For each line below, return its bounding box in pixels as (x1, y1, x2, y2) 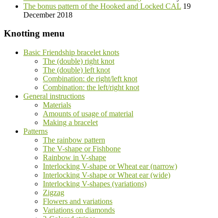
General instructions (23, 92, 85, 101)
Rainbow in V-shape (43, 153, 106, 162)
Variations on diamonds (43, 206, 115, 215)
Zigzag (43, 188, 64, 197)
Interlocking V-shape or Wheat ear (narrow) (43, 162, 177, 171)
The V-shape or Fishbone (43, 145, 121, 153)
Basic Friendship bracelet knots (23, 48, 119, 57)
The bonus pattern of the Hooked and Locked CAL (23, 1, 181, 10)
